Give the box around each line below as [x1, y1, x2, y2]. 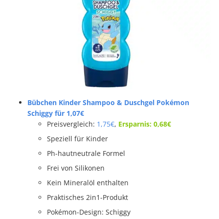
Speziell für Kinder [47, 133, 108, 143]
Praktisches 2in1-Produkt [47, 192, 128, 202]
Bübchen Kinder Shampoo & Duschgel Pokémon [27, 97, 189, 107]
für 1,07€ [53, 108, 84, 118]
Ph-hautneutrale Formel [47, 148, 125, 158]
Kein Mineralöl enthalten [47, 177, 129, 187]
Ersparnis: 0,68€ [116, 119, 171, 129]
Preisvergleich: [47, 119, 97, 129]
